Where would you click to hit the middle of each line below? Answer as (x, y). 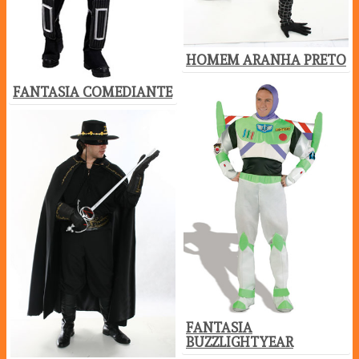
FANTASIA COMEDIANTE (93, 92)
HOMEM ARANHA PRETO (266, 61)
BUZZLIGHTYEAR (240, 343)
